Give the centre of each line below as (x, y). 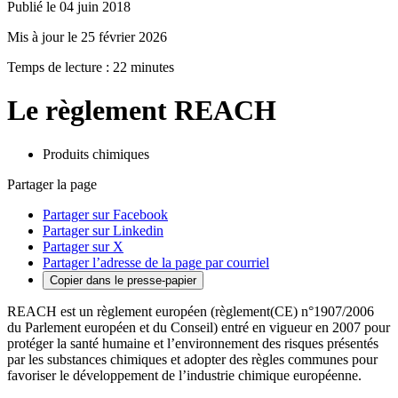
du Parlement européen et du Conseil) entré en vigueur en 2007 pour (199, 327)
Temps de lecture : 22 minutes (91, 67)
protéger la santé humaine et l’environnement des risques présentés (193, 343)
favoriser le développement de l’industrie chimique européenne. (184, 375)
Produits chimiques (96, 154)
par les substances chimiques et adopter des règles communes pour (192, 359)
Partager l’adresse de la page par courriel (156, 262)
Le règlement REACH (142, 111)
